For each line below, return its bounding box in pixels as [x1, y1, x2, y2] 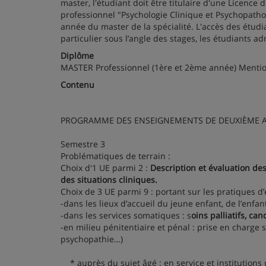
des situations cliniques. [61, 174, 157, 185]
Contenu [61, 79, 94, 90]
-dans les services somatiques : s [61, 210, 191, 221]
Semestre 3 [61, 138, 105, 150]
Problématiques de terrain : [61, 150, 170, 161]
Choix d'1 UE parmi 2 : [61, 162, 150, 173]
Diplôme [61, 50, 94, 61]
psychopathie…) [61, 233, 123, 245]
